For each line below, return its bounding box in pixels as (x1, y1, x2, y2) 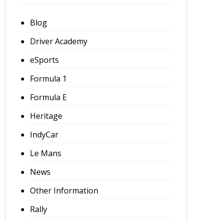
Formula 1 (29, 73, 67, 84)
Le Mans (29, 148, 61, 159)
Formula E (29, 92, 67, 103)
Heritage (29, 110, 62, 121)
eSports (29, 55, 59, 65)
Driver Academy (29, 36, 87, 47)
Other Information (29, 185, 98, 196)
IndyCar (29, 129, 58, 140)
